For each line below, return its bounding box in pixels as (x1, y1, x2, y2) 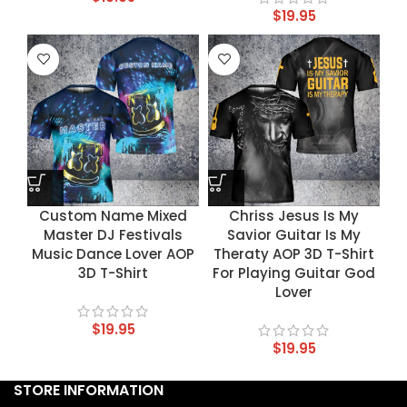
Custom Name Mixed (39, 205, 187, 225)
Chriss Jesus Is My (229, 205, 359, 225)
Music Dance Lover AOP (32, 243, 194, 263)
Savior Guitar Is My (227, 224, 361, 244)
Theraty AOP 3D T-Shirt (213, 243, 374, 263)
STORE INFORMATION (14, 379, 164, 401)
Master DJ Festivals (44, 224, 183, 244)
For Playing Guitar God (213, 263, 375, 283)
